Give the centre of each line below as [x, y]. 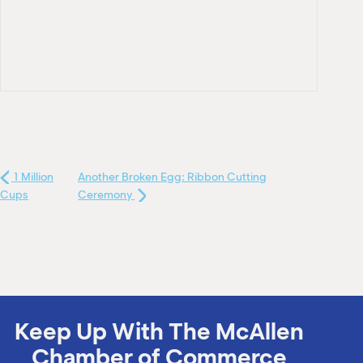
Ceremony [107, 194]
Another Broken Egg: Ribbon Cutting [173, 177]
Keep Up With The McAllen [159, 331]
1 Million [32, 177]
